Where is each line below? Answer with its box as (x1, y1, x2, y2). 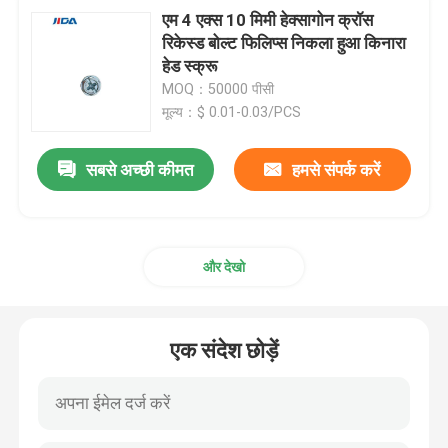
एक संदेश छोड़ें (170, 337, 278, 363)
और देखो (203, 258, 245, 275)
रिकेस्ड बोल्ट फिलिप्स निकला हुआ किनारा (162, 32, 407, 53)
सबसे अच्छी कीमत (85, 160, 194, 181)
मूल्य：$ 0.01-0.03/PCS (162, 103, 302, 120)
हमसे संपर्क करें (292, 160, 381, 181)
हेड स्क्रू (162, 55, 218, 76)
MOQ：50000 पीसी (162, 80, 275, 97)
